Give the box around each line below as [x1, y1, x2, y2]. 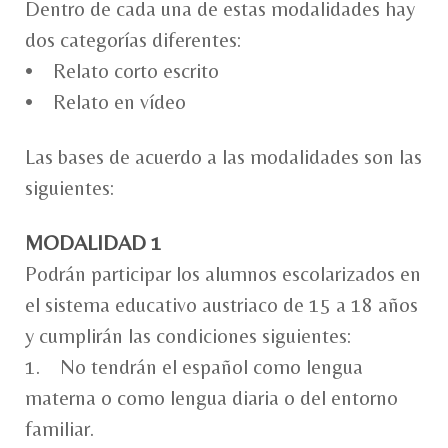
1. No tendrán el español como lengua [25, 354, 363, 379]
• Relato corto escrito [25, 58, 219, 83]
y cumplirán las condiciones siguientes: [25, 323, 351, 348]
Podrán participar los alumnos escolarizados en [25, 261, 421, 286]
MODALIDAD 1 [25, 230, 162, 255]
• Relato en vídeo [25, 89, 186, 114]
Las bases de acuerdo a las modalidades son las [25, 144, 422, 169]
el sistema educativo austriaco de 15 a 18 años [25, 292, 418, 317]
